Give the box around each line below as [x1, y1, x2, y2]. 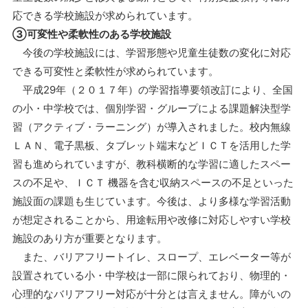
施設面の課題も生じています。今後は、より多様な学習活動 [12, 195, 291, 208]
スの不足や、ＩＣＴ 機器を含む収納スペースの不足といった [12, 176, 294, 190]
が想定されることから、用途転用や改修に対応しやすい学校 [12, 213, 291, 227]
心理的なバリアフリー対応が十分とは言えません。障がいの [12, 287, 291, 301]
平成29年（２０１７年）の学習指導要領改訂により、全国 [12, 83, 293, 97]
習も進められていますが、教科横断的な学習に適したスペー [12, 157, 291, 171]
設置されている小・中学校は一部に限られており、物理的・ [12, 269, 291, 283]
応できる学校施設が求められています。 [12, 9, 198, 23]
